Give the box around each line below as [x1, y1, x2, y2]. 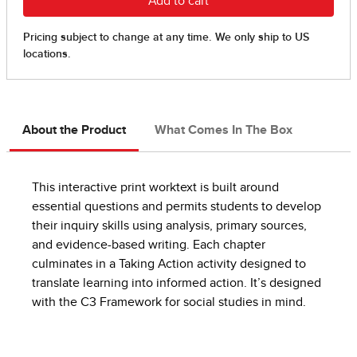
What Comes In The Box [155, 124, 292, 137]
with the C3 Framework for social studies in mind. [32, 296, 306, 309]
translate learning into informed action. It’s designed [32, 277, 321, 290]
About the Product [22, 124, 126, 137]
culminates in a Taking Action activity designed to [32, 257, 306, 271]
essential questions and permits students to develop [32, 200, 321, 214]
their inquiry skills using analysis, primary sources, [32, 219, 307, 233]
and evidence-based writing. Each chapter [32, 238, 265, 252]
